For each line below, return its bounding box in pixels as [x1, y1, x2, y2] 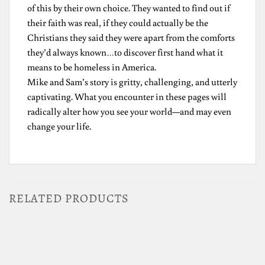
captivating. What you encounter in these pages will [27, 90, 227, 102]
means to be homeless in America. [27, 60, 156, 73]
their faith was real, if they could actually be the [27, 16, 208, 28]
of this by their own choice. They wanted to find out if [27, 1, 230, 14]
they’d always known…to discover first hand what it [27, 46, 223, 58]
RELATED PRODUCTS [9, 190, 129, 206]
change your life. [27, 119, 91, 132]
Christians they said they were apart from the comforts [27, 31, 235, 43]
